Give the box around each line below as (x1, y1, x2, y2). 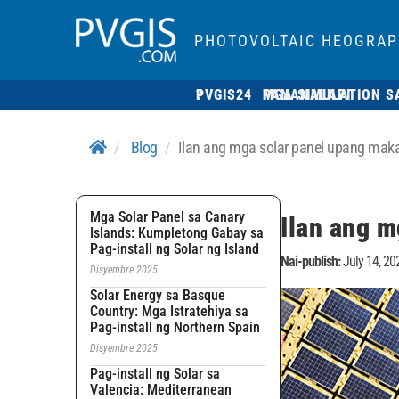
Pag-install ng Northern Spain (90, 319, 260, 336)
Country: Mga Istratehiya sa (90, 303, 248, 320)
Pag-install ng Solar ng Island (90, 240, 259, 257)
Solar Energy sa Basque (90, 287, 225, 304)
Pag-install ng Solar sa (90, 365, 220, 382)
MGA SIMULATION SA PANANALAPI (263, 85, 352, 103)
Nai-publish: (281, 253, 340, 270)
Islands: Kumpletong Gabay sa (90, 224, 264, 241)
